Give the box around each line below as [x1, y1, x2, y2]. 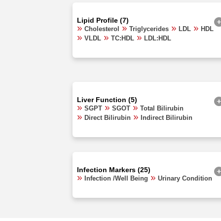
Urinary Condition [158, 174, 212, 182]
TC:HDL [111, 34, 134, 42]
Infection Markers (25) [77, 165, 150, 174]
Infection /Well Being [84, 174, 148, 182]
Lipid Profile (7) [77, 16, 129, 24]
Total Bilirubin [140, 104, 184, 112]
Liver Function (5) [77, 95, 137, 104]
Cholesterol [84, 25, 119, 33]
